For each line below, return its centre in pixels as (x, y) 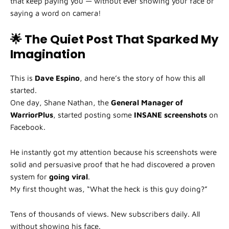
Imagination (48, 54)
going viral (68, 177)
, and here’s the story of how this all (142, 78)
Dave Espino (57, 78)
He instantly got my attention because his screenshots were (113, 152)
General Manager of (147, 103)
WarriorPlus (32, 115)
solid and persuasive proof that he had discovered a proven (113, 165)
